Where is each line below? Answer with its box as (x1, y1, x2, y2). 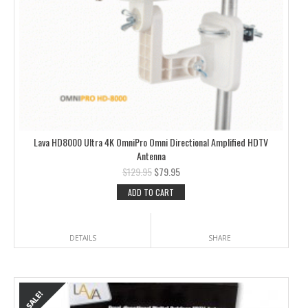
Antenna (136, 148, 166, 163)
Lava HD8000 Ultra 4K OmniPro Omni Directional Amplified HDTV (34, 134, 269, 149)
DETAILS (69, 232, 96, 243)
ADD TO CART (128, 186, 175, 198)
